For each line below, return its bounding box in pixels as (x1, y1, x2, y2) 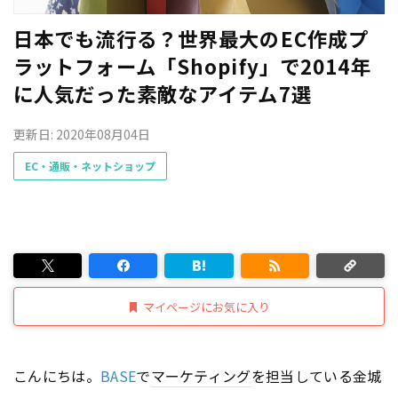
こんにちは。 (13, 365, 100, 386)
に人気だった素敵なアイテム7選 (13, 78, 312, 107)
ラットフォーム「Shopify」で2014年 (13, 51, 371, 80)
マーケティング (150, 365, 251, 386)
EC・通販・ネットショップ (25, 158, 155, 173)
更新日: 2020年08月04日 (13, 124, 150, 143)
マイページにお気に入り (143, 298, 270, 315)
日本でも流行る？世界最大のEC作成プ (13, 23, 370, 52)
